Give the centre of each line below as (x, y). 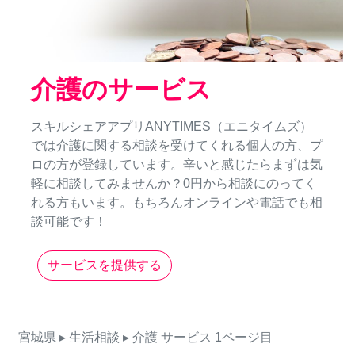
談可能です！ (69, 222)
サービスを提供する (105, 265)
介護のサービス (121, 90)
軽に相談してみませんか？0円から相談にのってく (174, 184)
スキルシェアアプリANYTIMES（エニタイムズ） (172, 127)
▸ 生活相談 (90, 338)
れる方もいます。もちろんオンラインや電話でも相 (177, 203)
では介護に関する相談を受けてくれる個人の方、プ (177, 146)
